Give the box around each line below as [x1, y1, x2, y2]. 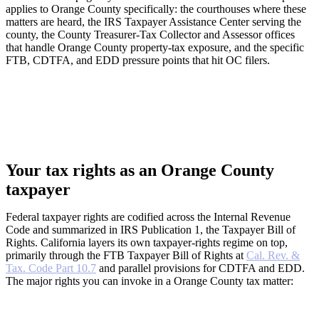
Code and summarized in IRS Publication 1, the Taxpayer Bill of [6, 223, 296, 236]
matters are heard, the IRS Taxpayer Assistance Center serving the [6, 15, 301, 28]
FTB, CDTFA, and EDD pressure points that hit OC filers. [6, 53, 270, 66]
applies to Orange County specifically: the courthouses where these [6, 2, 306, 15]
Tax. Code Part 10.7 [6, 261, 96, 274]
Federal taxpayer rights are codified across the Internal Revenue [6, 210, 291, 223]
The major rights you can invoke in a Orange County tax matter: [6, 274, 293, 287]
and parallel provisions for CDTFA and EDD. [96, 261, 305, 274]
